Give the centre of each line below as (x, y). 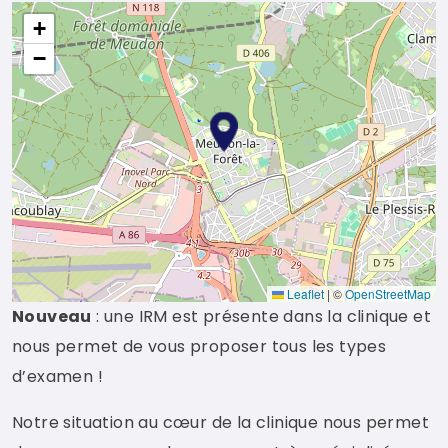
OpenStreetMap (388, 293)
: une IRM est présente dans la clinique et (261, 316)
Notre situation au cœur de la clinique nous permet (220, 422)
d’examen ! (58, 376)
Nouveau (52, 316)
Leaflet (304, 293)
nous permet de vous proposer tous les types (199, 346)
